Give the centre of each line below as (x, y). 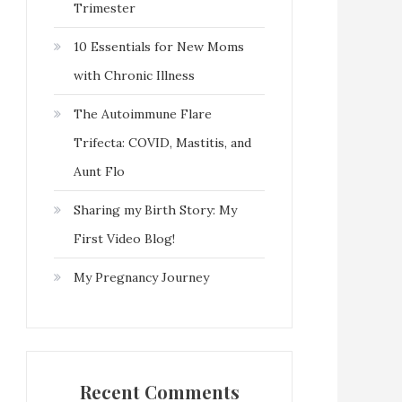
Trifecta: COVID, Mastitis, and (162, 142)
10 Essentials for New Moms (159, 46)
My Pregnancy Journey (141, 277)
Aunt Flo (99, 171)
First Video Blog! (124, 238)
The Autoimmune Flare (143, 114)
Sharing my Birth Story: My (155, 210)
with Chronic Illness (134, 75)
